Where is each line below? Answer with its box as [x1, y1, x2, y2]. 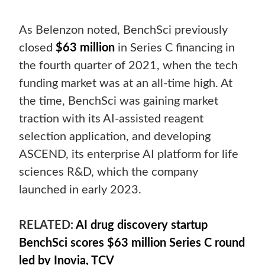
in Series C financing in [115, 42, 235, 54]
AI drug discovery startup [76, 219, 208, 232]
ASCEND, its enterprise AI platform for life [19, 148, 239, 161]
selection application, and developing [19, 131, 211, 143]
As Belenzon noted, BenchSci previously [19, 24, 228, 37]
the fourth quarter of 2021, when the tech [19, 60, 238, 72]
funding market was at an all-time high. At [19, 77, 233, 90]
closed [19, 42, 56, 54]
